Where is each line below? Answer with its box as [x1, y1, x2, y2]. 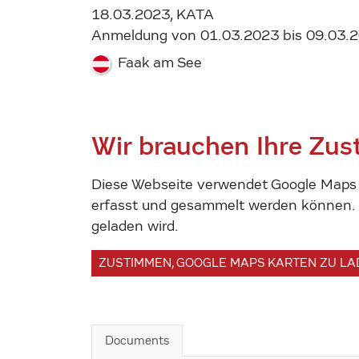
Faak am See [114, 54, 202, 71]
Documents [105, 333, 169, 348]
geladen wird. [91, 217, 179, 235]
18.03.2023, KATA [91, 6, 214, 23]
